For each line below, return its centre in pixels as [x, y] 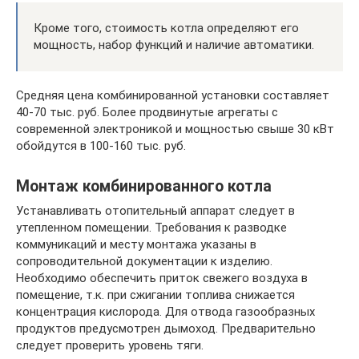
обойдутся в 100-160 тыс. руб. [101, 145]
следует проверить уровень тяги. [110, 345]
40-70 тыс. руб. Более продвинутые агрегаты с [147, 112]
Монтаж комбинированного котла [144, 186]
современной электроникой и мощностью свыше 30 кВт [175, 129]
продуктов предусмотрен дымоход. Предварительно [166, 328]
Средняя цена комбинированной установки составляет [173, 95]
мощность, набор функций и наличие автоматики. [174, 44]
